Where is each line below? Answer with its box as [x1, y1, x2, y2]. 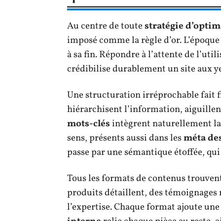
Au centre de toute [67, 19, 145, 33]
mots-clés [67, 117, 110, 130]
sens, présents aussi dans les [67, 131, 184, 145]
